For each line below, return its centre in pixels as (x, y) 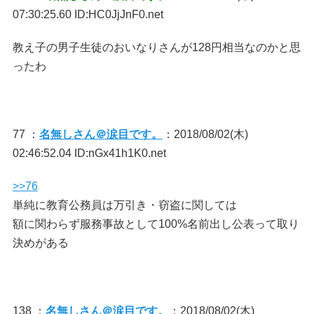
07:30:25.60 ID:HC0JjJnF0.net (88, 14)
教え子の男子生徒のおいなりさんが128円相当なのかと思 (156, 47)
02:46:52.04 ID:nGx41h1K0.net (89, 153)
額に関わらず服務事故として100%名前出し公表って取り (156, 224)
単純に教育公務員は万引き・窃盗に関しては (124, 205)
